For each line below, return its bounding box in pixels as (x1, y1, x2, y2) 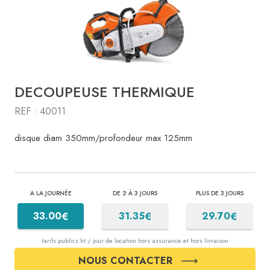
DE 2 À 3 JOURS (113, 189, 157, 198)
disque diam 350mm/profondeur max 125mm (14, 131, 192, 145)
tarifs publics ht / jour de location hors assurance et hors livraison (42, 236, 228, 246)
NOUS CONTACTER (78, 254, 172, 268)
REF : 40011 (14, 104, 66, 119)
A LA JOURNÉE (30, 189, 72, 198)
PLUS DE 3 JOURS (195, 189, 243, 198)
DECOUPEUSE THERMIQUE (14, 81, 195, 103)
